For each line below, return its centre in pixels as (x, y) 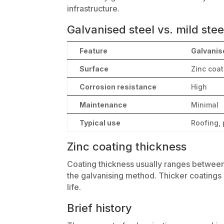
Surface (94, 68)
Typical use (100, 122)
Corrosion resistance (118, 86)
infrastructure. (93, 8)
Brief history (100, 208)
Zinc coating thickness (127, 146)
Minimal (205, 104)
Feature (94, 50)
